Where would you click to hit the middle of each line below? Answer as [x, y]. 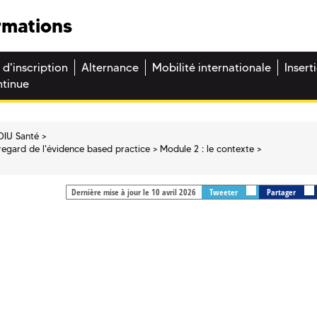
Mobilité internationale [212, 68]
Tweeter [224, 192]
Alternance [110, 68]
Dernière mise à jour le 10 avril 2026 [133, 192]
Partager [282, 192]
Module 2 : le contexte [207, 148]
